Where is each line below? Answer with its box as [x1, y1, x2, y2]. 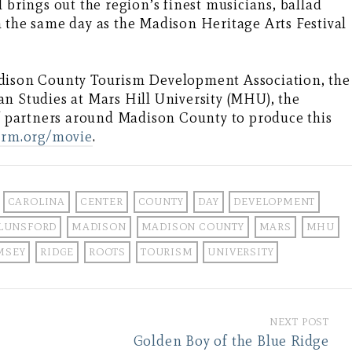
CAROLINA [7, 195, 66, 207]
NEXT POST [269, 315, 329, 328]
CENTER [79, 195, 123, 207]
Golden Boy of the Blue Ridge [133, 332, 329, 350]
